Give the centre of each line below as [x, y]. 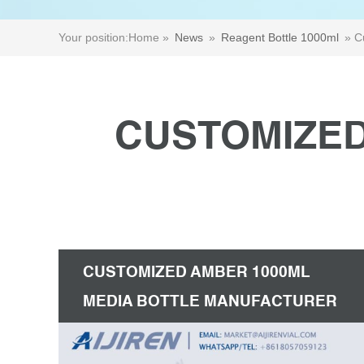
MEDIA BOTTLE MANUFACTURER [210, 301]
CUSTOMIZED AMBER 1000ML [197, 272]
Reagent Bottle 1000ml [280, 37]
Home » [150, 37]
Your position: [93, 37]
